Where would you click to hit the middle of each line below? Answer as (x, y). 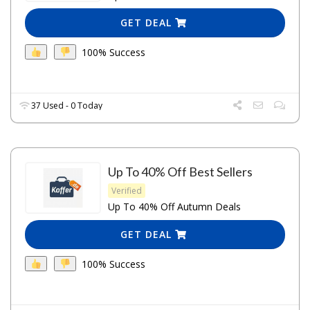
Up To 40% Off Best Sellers (180, 172)
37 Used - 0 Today (66, 106)
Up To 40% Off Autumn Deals (174, 207)
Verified (127, 191)
